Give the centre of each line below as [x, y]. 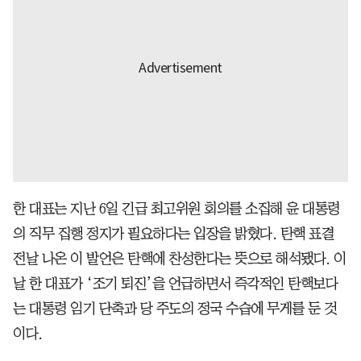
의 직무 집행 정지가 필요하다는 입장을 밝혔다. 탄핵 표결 [173, 233]
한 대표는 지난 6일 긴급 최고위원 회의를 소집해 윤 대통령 [176, 208]
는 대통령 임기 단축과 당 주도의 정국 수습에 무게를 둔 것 [175, 308]
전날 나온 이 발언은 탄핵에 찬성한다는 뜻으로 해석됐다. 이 [180, 258]
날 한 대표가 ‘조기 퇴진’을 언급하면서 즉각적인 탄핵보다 [175, 283]
